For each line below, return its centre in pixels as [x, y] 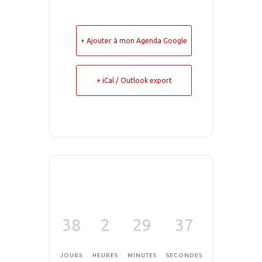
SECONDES [184, 256]
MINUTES [142, 256]
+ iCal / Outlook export [134, 81]
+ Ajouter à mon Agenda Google [134, 41]
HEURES [105, 256]
